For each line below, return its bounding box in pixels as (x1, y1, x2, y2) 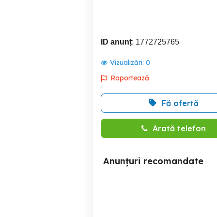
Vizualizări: (110, 58, 146, 67)
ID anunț (101, 38, 132, 46)
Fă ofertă (162, 98, 199, 108)
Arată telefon (152, 124, 206, 133)
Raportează (110, 74, 149, 82)
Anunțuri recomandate (103, 155, 203, 167)
